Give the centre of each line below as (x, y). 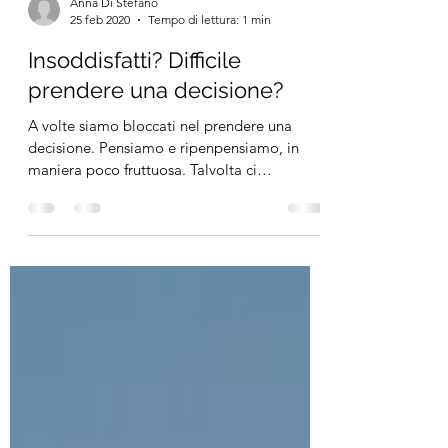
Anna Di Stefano (114, 47)
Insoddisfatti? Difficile (134, 105)
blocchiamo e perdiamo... (113, 236)
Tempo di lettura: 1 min (209, 64)
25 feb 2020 (100, 64)
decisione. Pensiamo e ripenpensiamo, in (163, 192)
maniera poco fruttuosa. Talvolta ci (142, 214)
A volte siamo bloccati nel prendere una (160, 170)
